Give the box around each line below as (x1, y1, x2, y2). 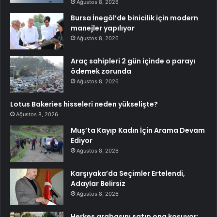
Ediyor (71, 135, 93, 145)
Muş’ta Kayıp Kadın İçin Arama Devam (71, 125, 205, 135)
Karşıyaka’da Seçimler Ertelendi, (71, 168, 185, 178)
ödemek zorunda (71, 66, 131, 76)
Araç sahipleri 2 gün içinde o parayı (71, 56, 195, 66)
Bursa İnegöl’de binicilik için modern (71, 13, 198, 23)
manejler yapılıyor (71, 23, 135, 33)
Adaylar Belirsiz (71, 178, 125, 188)
